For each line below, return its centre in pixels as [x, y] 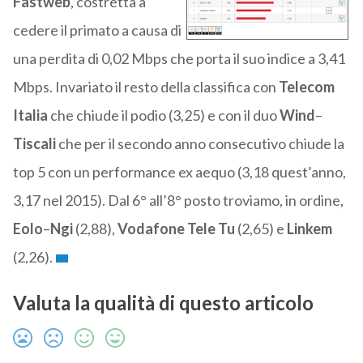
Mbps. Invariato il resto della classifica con [145, 87]
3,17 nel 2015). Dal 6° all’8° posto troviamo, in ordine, [178, 201]
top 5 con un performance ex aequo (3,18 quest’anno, [179, 172]
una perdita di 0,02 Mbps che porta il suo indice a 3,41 [179, 59]
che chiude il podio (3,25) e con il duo [163, 115]
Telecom [306, 87]
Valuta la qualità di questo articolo [163, 303]
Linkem [309, 229]
